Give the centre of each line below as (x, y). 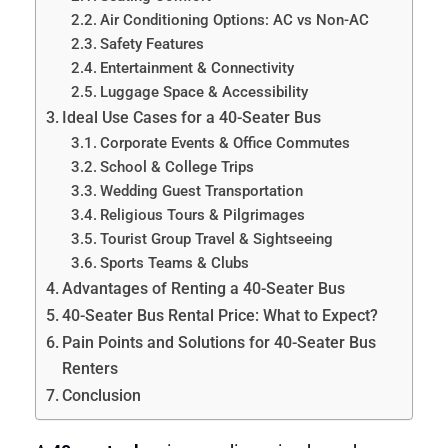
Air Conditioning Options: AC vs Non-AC (235, 19)
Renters (89, 368)
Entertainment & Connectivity (197, 67)
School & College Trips (177, 166)
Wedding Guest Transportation (202, 190)
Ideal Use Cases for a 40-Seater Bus (191, 117)
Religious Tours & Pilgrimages (203, 214)
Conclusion (101, 395)
